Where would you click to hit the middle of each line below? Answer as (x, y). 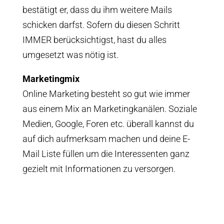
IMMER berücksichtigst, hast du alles (94, 40)
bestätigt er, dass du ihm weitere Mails (97, 10)
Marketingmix (51, 79)
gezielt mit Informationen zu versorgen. (99, 169)
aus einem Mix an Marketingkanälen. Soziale (109, 109)
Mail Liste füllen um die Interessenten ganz (106, 154)
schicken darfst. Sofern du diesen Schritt (101, 25)
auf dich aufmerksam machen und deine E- (106, 139)
